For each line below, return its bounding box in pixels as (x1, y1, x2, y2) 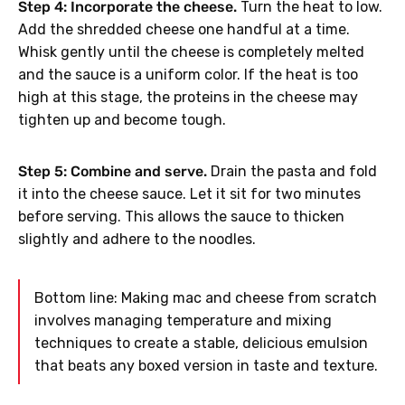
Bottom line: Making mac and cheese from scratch (34, 289, 377, 307)
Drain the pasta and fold (207, 163, 377, 181)
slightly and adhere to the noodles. (18, 231, 256, 249)
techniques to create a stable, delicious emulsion (34, 334, 368, 353)
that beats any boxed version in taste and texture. (34, 357, 378, 375)
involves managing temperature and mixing (34, 312, 332, 330)
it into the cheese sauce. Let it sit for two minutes (18, 185, 361, 203)
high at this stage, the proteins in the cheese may (18, 89, 358, 107)
